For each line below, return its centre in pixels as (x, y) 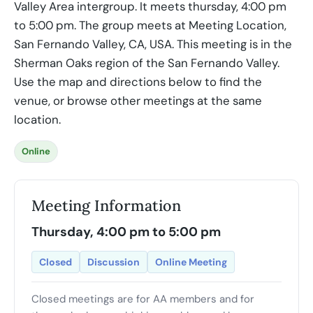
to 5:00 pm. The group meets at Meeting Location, (150, 25)
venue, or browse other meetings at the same (138, 101)
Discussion (114, 262)
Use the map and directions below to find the (138, 82)
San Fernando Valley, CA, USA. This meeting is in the (153, 44)
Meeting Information (106, 205)
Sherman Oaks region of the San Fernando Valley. (147, 63)
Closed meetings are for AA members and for (143, 299)
